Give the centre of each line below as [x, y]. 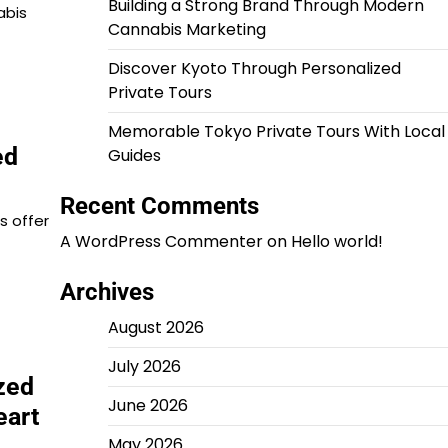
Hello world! [336, 241]
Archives [106, 292]
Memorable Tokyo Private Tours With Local [276, 131]
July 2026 [144, 366]
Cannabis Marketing [186, 29]
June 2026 [147, 405]
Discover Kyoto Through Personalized [254, 68]
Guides [134, 155]
